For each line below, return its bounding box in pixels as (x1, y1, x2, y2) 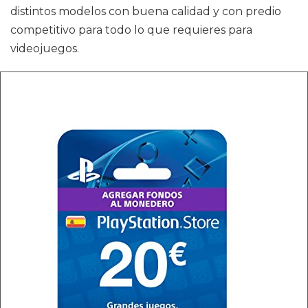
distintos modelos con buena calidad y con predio (10, 5, 281, 18)
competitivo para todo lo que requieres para (10, 23, 252, 36)
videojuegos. (10, 42, 79, 55)
